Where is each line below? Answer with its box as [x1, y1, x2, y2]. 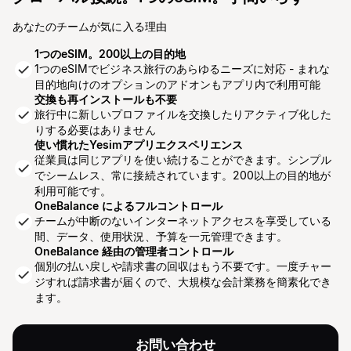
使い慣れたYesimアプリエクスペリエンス [34, 138, 243, 151]
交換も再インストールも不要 [34, 92, 177, 106]
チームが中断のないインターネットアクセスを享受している [34, 214, 332, 227]
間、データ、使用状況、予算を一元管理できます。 [34, 230, 288, 243]
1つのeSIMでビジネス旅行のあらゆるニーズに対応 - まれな [34, 62, 331, 75]
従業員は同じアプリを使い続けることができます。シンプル [34, 153, 332, 166]
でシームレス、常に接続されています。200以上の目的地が [34, 168, 331, 182]
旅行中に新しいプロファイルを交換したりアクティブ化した [34, 107, 332, 121]
